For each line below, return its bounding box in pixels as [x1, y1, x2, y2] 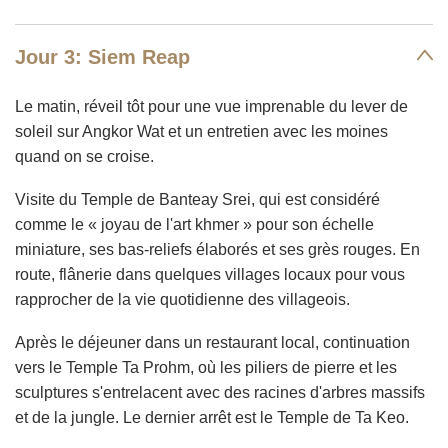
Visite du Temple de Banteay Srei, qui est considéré [15, 191, 380, 208]
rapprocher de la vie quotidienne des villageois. [15, 291, 350, 308]
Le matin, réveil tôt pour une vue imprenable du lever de [15, 98, 408, 115]
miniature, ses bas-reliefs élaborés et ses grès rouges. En [15, 241, 420, 258]
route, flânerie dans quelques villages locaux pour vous [15, 266, 405, 283]
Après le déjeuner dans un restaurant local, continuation [15, 334, 410, 351]
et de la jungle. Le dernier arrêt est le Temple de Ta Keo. [15, 409, 409, 426]
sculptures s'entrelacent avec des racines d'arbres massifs [15, 384, 425, 401]
